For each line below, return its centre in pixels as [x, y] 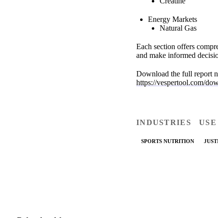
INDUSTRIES [164, 122]
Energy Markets [173, 19]
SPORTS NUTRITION [168, 141]
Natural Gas [178, 28]
